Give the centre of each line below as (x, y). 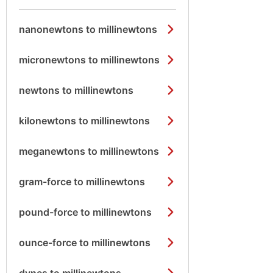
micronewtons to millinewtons (89, 60)
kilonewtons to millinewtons (84, 121)
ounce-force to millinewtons (85, 243)
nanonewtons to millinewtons (88, 29)
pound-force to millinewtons (85, 212)
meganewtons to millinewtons (89, 151)
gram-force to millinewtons (82, 182)
